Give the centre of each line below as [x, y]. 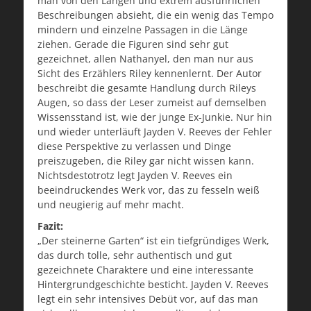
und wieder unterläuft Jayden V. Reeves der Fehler [155, 131]
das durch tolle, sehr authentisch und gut [135, 255]
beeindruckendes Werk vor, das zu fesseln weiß [149, 190]
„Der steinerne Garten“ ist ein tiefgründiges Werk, [153, 240]
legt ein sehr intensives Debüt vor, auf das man [148, 299]
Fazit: [50, 226]
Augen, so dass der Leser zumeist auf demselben [152, 102]
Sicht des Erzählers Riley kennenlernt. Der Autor [150, 73]
